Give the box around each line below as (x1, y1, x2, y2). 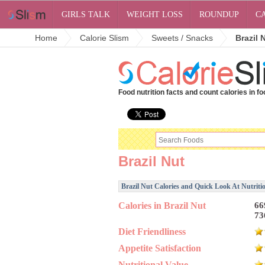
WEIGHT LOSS (127, 10, 183, 19)
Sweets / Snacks (151, 33, 213, 43)
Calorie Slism (80, 33, 129, 43)
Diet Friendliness (118, 227, 186, 237)
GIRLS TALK (62, 10, 111, 19)
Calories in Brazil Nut (118, 201, 206, 211)
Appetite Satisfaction (118, 243, 201, 253)
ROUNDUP (199, 10, 240, 19)
